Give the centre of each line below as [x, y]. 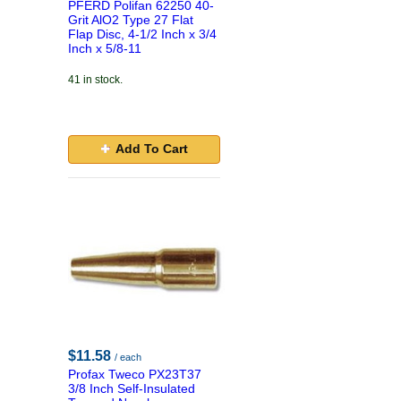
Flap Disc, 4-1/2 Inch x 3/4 [142, 34]
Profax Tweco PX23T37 [135, 374]
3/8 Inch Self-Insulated [132, 388]
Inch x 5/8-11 [105, 48]
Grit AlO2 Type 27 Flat [131, 20]
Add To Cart [151, 149]
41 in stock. [95, 80]
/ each [128, 357]
